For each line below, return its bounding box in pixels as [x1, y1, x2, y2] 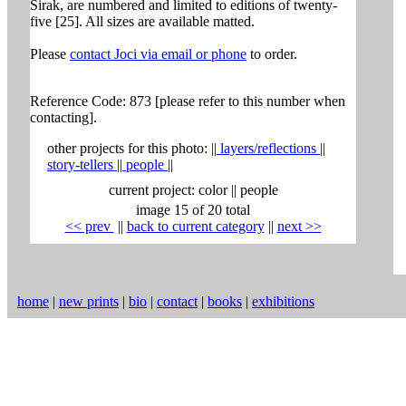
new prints [59, 294, 119, 309]
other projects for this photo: [47, 140, 211, 156]
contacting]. [30, 110, 97, 125]
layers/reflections [217, 140, 320, 156]
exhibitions [252, 294, 314, 309]
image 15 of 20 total [136, 202, 250, 217]
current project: [108, 182, 198, 198]
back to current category [126, 218, 265, 234]
